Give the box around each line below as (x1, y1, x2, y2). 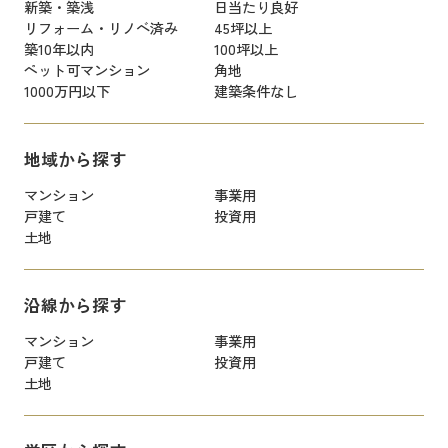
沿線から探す (23, 292, 126, 317)
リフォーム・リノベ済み (23, 16, 178, 38)
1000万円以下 (23, 79, 110, 101)
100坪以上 (213, 37, 278, 59)
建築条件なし (213, 79, 298, 101)
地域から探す (23, 146, 126, 171)
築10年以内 (23, 37, 94, 59)
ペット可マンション (23, 58, 150, 80)
